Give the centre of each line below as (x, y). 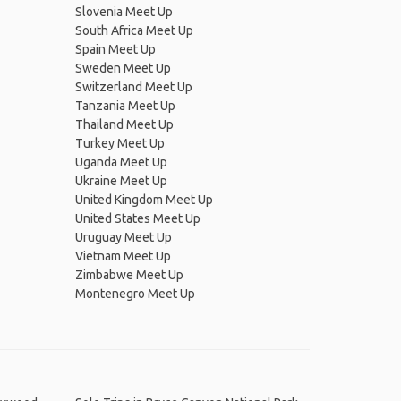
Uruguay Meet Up (123, 237)
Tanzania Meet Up (125, 106)
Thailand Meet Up (124, 124)
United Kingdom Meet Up (144, 200)
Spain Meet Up (115, 49)
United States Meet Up (137, 218)
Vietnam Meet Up (123, 256)
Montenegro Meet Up (135, 294)
